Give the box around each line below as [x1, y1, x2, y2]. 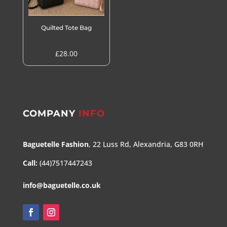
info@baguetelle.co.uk [22, 180, 101, 191]
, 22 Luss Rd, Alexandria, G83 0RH [88, 139, 203, 149]
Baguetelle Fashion [22, 139, 89, 149]
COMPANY [22, 108, 75, 120]
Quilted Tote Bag [41, 24, 92, 32]
